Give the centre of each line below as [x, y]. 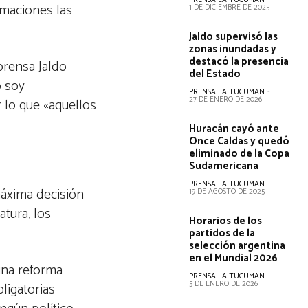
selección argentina [238, 246]
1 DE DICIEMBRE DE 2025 [230, 8]
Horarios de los [226, 221]
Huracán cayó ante [234, 129]
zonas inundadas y [233, 49]
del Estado [215, 74]
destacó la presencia [239, 62]
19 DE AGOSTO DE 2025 [227, 192]
